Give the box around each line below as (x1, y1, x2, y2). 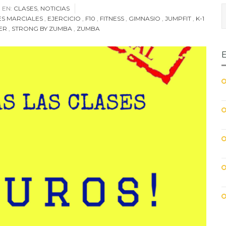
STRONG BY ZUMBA (12, 25, 72, 32)
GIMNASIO (129, 15, 160, 22)
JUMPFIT (165, 15, 191, 22)
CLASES (14, 5, 37, 12)
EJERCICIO (47, 15, 81, 22)
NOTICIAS (40, 5, 70, 12)
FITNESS (100, 15, 124, 22)
